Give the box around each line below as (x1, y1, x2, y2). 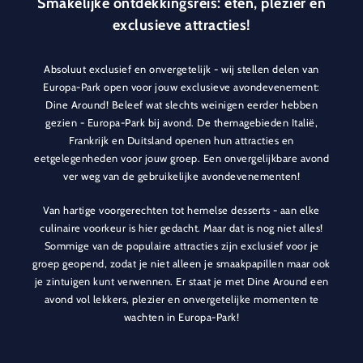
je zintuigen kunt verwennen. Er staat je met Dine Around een (34, 275, 329, 288)
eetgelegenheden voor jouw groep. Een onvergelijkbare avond (34, 152, 329, 165)
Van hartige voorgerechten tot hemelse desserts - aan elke (43, 204, 320, 217)
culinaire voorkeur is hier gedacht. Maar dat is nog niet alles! (40, 222, 323, 235)
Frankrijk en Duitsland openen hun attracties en (69, 135, 294, 147)
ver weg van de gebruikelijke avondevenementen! (63, 170, 300, 183)
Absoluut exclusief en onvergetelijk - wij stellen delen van (44, 63, 319, 76)
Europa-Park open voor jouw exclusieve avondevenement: (43, 81, 320, 94)
